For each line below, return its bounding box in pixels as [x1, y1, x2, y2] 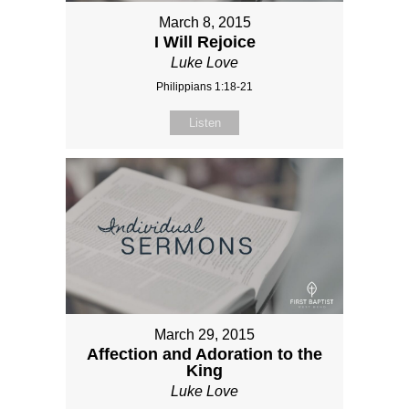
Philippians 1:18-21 [156, 79, 253, 93]
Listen [188, 115, 221, 130]
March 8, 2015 [158, 14, 251, 30]
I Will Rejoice [153, 32, 256, 51]
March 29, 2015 [154, 326, 255, 342]
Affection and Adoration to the [87, 344, 322, 363]
